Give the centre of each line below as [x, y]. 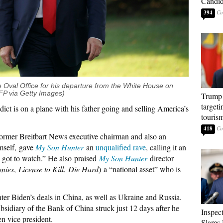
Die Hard [83, 169]
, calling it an [166, 147]
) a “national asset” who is [140, 169]
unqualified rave [121, 147]
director [161, 158]
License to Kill [41, 169]
